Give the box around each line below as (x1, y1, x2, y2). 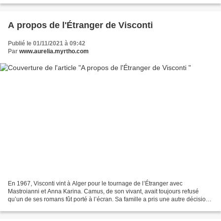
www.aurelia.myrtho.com (19, 48, 89, 55)
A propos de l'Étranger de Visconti (8, 20, 153, 31)
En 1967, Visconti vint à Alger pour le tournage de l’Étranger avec (8, 180, 183, 187)
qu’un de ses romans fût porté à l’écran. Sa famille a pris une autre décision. (8, 195, 211, 203)
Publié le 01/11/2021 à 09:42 (8, 40, 85, 47)
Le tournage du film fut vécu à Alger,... (8, 203, 108, 211)
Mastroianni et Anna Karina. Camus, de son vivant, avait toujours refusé (8, 187, 199, 195)
